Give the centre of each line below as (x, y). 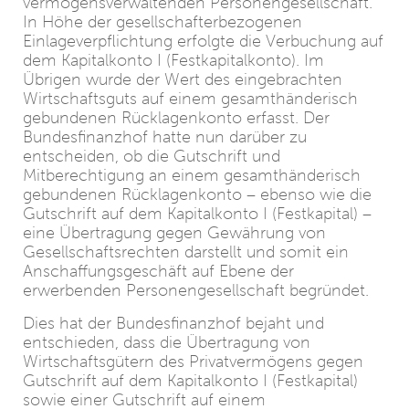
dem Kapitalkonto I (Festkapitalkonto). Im (173, 60)
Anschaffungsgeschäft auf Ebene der (158, 271)
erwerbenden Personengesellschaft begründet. (196, 290)
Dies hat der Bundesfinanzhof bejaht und (173, 323)
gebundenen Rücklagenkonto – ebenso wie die (197, 194)
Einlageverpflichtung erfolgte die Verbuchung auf (203, 41)
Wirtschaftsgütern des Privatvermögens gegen (193, 362)
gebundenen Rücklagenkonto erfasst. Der (176, 118)
